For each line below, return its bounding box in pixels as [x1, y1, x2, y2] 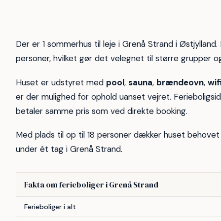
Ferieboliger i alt [24, 202, 76, 212]
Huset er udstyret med [16, 76, 106, 88]
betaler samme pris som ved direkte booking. [16, 105, 187, 116]
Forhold [16, 197, 43, 207]
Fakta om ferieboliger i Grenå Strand [24, 179, 158, 190]
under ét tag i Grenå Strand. [16, 144, 122, 155]
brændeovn [156, 76, 204, 88]
